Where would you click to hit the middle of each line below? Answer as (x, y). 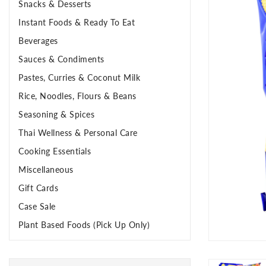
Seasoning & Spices (56, 114)
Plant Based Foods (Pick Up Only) (84, 224)
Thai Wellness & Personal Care (78, 132)
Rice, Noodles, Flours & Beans (77, 96)
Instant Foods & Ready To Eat (77, 22)
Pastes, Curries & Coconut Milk (79, 77)
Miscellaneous (46, 169)
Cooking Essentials (55, 151)
